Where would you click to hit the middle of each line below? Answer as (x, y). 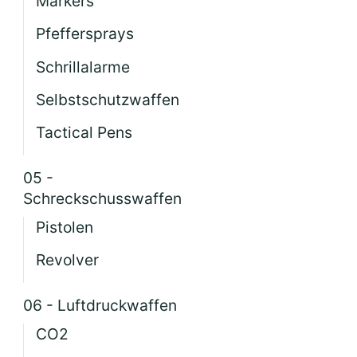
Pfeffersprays (85, 34)
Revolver (68, 260)
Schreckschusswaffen (103, 198)
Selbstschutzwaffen (108, 99)
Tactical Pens (84, 133)
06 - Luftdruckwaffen (100, 306)
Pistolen (65, 227)
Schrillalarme (83, 67)
